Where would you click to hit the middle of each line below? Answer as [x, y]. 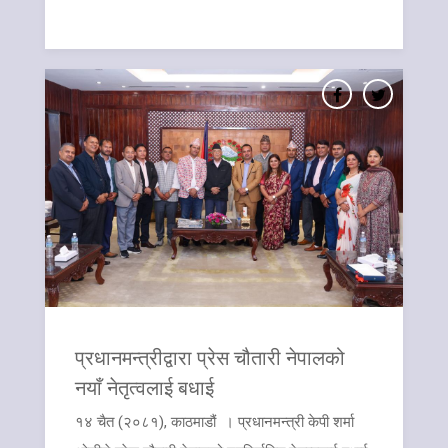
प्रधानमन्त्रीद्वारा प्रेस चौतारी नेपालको [210, 357]
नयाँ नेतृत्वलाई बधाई [144, 387]
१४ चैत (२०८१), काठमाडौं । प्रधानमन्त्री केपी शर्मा [214, 422]
